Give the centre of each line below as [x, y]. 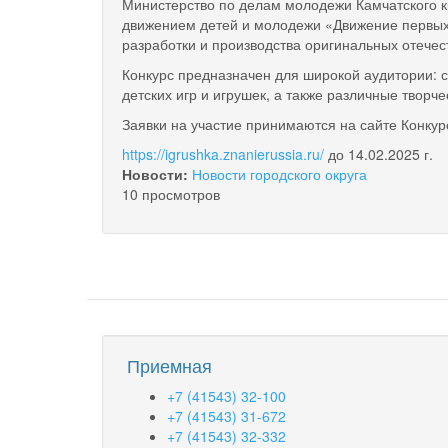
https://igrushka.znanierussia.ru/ [223, 154]
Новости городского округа [279, 174]
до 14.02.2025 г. [378, 154]
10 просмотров [171, 194]
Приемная [169, 365]
